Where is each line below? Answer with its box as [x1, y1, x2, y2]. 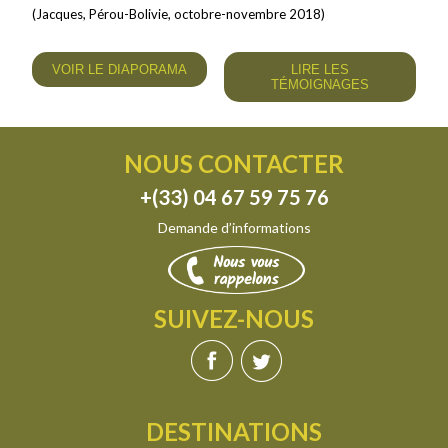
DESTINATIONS [146, 416, 322, 446]
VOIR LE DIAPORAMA [52, 61, 188, 77]
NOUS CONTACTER [124, 148, 344, 178]
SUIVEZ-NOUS [154, 303, 314, 333]
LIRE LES [290, 61, 349, 77]
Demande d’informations [157, 218, 311, 236]
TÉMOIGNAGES [270, 76, 369, 92]
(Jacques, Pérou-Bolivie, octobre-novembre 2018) [32, 5, 326, 22]
